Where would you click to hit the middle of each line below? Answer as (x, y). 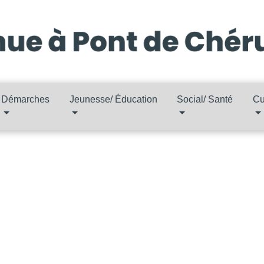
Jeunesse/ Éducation (113, 99)
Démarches (26, 99)
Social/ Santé (205, 99)
